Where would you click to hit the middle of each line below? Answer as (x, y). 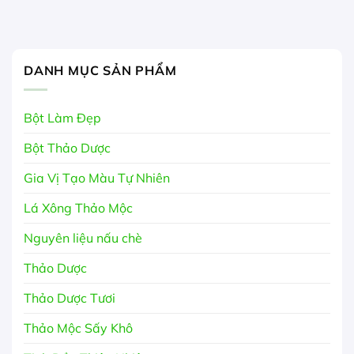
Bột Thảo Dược (67, 148)
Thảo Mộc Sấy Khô (78, 328)
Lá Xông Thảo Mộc (78, 208)
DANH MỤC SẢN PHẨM (100, 70)
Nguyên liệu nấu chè (83, 238)
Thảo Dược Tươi (70, 298)
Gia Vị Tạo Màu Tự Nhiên (97, 178)
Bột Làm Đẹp (62, 118)
